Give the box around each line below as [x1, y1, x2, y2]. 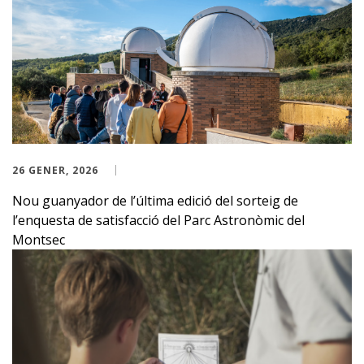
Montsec [12, 231, 65, 249]
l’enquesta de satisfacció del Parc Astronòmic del [12, 211, 305, 230]
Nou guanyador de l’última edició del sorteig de [12, 192, 298, 210]
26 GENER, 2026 [12, 163, 98, 178]
